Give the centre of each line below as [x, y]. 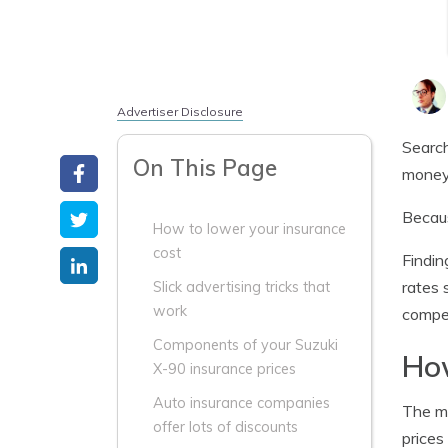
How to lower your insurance [249, 229]
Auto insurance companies [241, 403]
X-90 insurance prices [224, 369]
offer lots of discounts [225, 427]
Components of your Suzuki [245, 345]
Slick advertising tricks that [241, 287]
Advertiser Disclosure [180, 111]
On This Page [205, 167]
